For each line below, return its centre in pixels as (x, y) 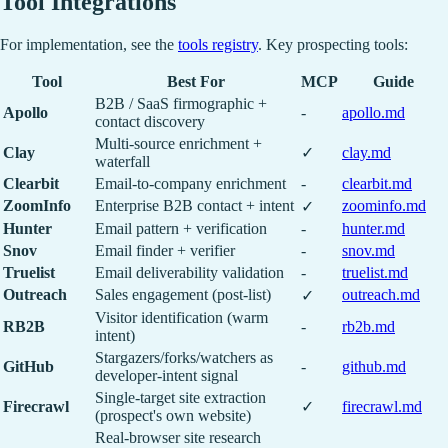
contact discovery (150, 122)
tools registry (218, 45)
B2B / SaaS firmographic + (181, 104)
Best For (196, 82)
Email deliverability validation (189, 273)
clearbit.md (377, 184)
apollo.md (373, 113)
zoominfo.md (384, 206)
